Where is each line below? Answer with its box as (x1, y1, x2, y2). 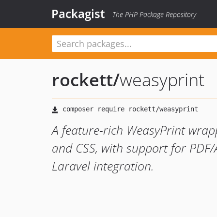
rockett (52, 68, 113, 92)
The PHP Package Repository (112, 10, 196, 19)
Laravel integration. (52, 157, 154, 174)
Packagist (51, 5, 105, 21)
